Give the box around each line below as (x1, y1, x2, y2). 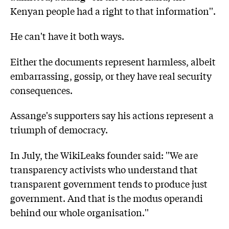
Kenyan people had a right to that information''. (10, 4, 216, 17)
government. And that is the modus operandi (10, 191, 203, 204)
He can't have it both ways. (10, 29, 124, 43)
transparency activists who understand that (10, 162, 198, 176)
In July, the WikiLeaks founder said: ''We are (10, 148, 198, 162)
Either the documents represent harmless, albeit (10, 54, 216, 68)
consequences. (10, 83, 73, 97)
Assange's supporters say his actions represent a (10, 108, 214, 122)
